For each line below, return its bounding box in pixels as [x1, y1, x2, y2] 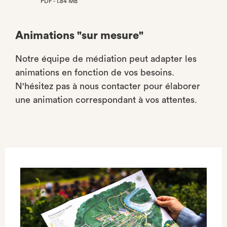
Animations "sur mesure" [15, 30, 143, 41]
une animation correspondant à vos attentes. [15, 95, 197, 104]
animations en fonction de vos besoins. [15, 68, 174, 77]
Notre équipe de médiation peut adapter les [15, 54, 197, 63]
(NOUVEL [41, 8, 67, 14]
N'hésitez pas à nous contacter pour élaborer [15, 82, 200, 91]
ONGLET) [41, 17, 67, 23]
